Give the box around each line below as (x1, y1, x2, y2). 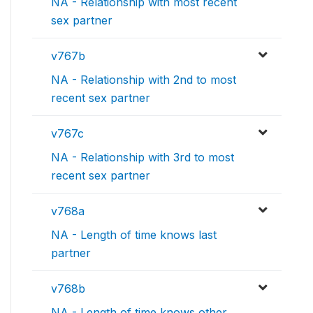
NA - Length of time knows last (51, 228, 217, 242)
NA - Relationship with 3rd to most (51, 150, 234, 165)
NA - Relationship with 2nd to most (51, 73, 236, 87)
